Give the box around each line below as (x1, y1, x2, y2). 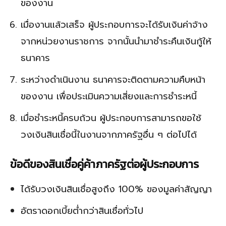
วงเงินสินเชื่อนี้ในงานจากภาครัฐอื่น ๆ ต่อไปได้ (21, 128, 200, 142)
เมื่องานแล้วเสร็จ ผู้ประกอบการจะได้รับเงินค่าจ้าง (21, 18, 208, 32)
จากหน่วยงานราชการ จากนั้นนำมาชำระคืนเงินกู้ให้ (21, 34, 211, 49)
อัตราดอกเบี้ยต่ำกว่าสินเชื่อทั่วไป (21, 204, 143, 218)
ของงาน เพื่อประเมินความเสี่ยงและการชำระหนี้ (21, 89, 197, 104)
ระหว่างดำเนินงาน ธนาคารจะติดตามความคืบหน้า (21, 73, 205, 87)
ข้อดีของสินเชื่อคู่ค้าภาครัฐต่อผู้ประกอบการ (10, 156, 199, 173)
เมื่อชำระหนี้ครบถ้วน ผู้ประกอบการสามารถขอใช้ (21, 111, 201, 126)
